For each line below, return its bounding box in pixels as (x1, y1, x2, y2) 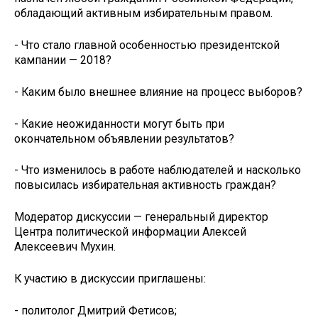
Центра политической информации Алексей (14, 225, 246, 239)
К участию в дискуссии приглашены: (14, 271, 206, 285)
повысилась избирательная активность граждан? (14, 178, 276, 192)
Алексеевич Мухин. (14, 240, 116, 254)
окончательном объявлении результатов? (14, 131, 234, 146)
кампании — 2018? (14, 53, 111, 67)
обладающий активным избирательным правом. (14, 6, 273, 21)
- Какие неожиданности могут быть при (14, 116, 224, 131)
